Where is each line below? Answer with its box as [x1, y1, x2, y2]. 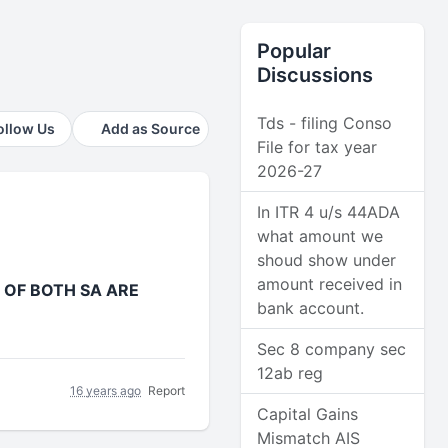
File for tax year [257, 137, 378, 157]
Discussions [257, 63, 374, 87]
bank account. [257, 298, 365, 318]
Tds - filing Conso [257, 113, 393, 133]
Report [148, 382, 186, 398]
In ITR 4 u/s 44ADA [257, 202, 401, 222]
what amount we [257, 226, 384, 246]
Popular [257, 39, 332, 63]
